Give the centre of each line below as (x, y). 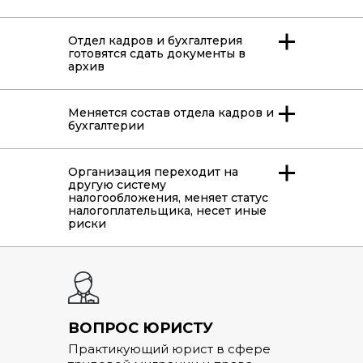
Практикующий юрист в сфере (169, 349)
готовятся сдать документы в (157, 54)
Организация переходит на (153, 172)
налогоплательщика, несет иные (167, 211)
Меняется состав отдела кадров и (171, 113)
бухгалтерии (106, 126)
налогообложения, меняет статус (168, 198)
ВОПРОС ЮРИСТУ (141, 329)
